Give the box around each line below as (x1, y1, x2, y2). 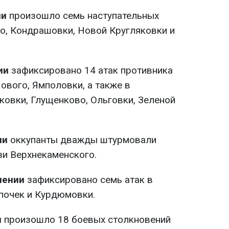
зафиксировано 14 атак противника (9, 64, 173, 77)
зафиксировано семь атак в (25, 174, 153, 186)
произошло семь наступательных (7, 10, 159, 22)
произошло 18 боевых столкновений (2, 214, 171, 226)
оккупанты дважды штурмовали (8, 134, 156, 146)
